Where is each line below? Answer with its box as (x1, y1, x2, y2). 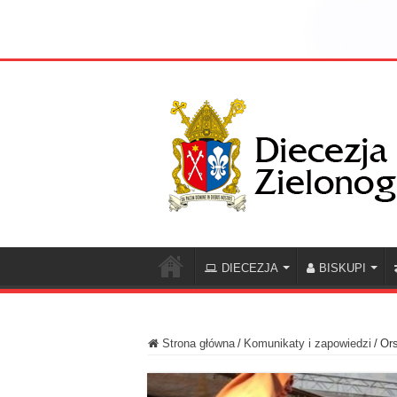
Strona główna (159, 337, 235, 351)
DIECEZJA (222, 261, 278, 276)
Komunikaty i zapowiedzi (244, 337, 371, 351)
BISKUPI (319, 261, 366, 276)
